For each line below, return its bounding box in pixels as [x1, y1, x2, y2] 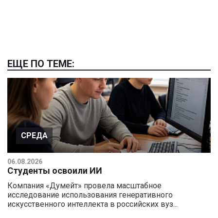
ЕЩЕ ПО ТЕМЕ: [7, 58, 74, 70]
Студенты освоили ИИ [7, 165, 102, 176]
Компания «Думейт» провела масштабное [7, 181, 162, 191]
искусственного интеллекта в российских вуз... [7, 200, 178, 209]
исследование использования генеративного [7, 190, 173, 200]
